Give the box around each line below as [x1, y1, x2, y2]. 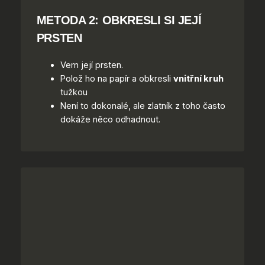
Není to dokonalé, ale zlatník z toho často [60, 101, 225, 112]
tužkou [60, 87, 88, 98]
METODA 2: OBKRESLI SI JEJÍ [36, 12, 202, 27]
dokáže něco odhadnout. [60, 114, 160, 125]
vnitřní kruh [173, 73, 224, 85]
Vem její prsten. [60, 60, 123, 71]
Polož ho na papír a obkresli [60, 73, 173, 85]
